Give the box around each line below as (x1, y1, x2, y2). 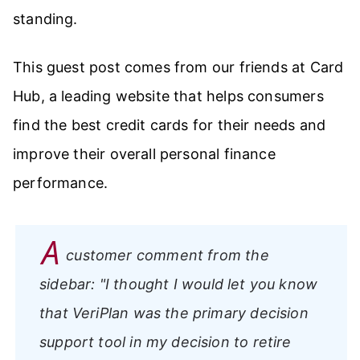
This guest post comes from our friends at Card (13, 58, 344, 76)
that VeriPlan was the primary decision (39, 304, 309, 321)
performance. (13, 174, 108, 191)
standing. (13, 10, 78, 27)
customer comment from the (66, 246, 269, 264)
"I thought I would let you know (99, 275, 318, 292)
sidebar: (39, 275, 100, 292)
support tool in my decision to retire (39, 333, 292, 350)
